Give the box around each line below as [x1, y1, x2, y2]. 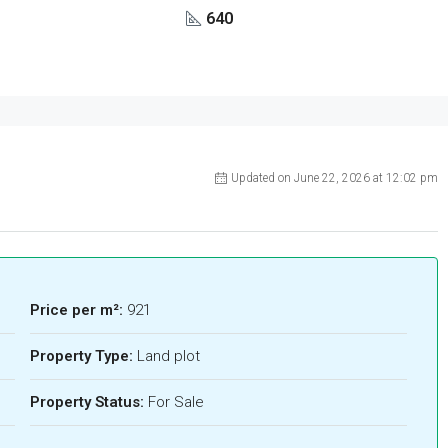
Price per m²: [29, 300, 123, 319]
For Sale [147, 392, 204, 411]
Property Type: [29, 346, 133, 365]
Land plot [136, 346, 200, 365]
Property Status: [29, 392, 144, 411]
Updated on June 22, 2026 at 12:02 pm [230, 170, 438, 185]
